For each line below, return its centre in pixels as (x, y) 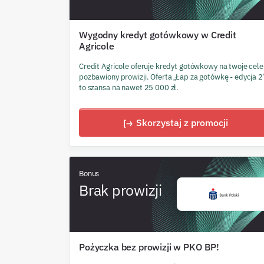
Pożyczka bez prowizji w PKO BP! (149, 247)
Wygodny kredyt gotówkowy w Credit (158, 34)
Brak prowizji (121, 190)
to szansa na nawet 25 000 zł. (129, 87)
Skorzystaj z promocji (182, 122)
